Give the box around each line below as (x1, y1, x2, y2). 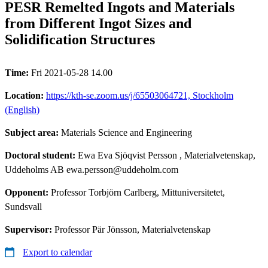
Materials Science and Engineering (61, 127, 192, 138)
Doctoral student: (5, 150, 78, 160)
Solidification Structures (5, 31, 155, 47)
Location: (5, 90, 46, 100)
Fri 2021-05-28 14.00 (31, 67, 112, 78)
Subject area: (5, 127, 61, 138)
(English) (5, 104, 39, 115)
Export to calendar (23, 246, 92, 257)
